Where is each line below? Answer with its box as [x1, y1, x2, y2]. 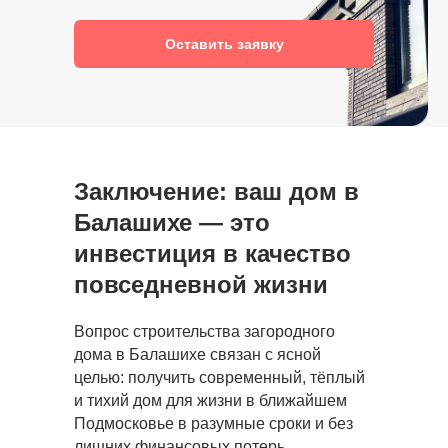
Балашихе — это [74, 209, 270, 236]
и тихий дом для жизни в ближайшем [74, 392, 347, 409]
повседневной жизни [74, 271, 328, 298]
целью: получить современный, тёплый [74, 369, 365, 386]
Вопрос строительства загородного [74, 323, 335, 340]
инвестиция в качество [74, 240, 351, 267]
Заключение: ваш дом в [74, 178, 359, 205]
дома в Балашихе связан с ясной [74, 346, 321, 363]
